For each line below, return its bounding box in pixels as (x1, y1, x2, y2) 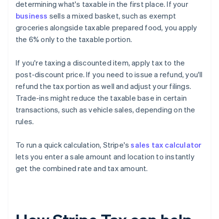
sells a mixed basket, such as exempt (47, 11, 176, 21)
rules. (16, 116, 34, 127)
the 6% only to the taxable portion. (16, 34, 132, 44)
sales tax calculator (131, 140, 202, 150)
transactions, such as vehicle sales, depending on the (16, 105, 196, 115)
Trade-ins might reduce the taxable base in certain (16, 93, 187, 103)
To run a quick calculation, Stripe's (16, 140, 131, 150)
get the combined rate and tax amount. (16, 163, 148, 174)
